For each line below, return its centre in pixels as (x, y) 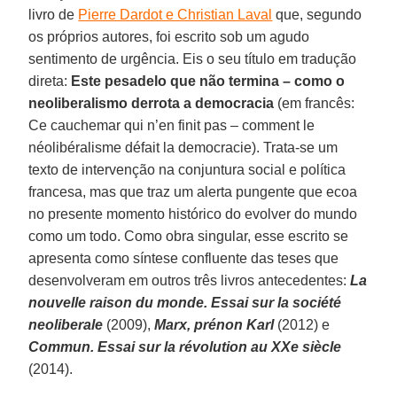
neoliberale (66, 324)
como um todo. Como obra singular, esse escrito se (189, 236)
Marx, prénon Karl (213, 324)
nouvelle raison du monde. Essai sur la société (185, 302)
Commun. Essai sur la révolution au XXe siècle (185, 346)
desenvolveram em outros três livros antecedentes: (190, 280)
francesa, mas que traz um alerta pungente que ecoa (193, 191)
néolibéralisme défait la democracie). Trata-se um (183, 147)
